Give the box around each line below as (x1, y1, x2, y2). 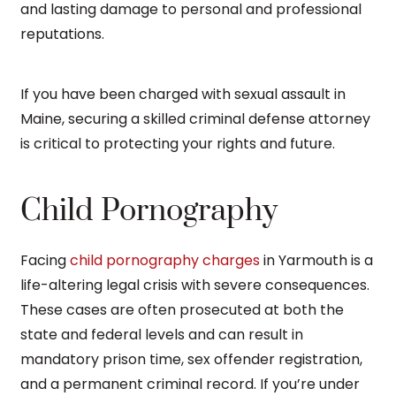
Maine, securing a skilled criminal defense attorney (20, 108, 370, 129)
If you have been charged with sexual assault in (20, 83, 346, 104)
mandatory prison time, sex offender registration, (20, 348, 362, 369)
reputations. (20, 23, 104, 44)
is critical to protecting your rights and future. (20, 133, 335, 154)
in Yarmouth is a (260, 249, 373, 270)
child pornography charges (70, 249, 260, 270)
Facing (20, 249, 70, 270)
